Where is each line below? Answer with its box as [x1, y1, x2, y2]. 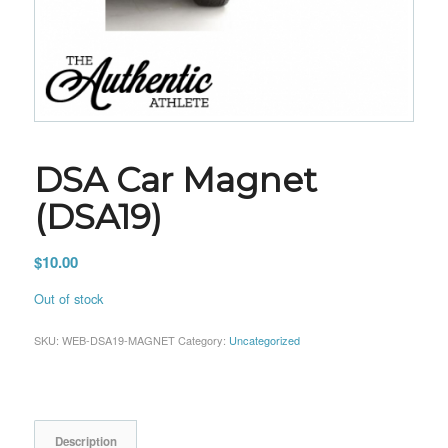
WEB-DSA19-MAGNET [61, 331, 175, 348]
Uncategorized [228, 331, 300, 348]
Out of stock [33, 288, 103, 308]
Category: [177, 331, 229, 348]
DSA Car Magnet [33, 158, 317, 201]
